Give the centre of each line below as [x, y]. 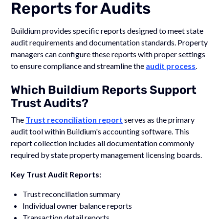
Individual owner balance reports [77, 205]
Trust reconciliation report [74, 119]
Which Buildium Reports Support [104, 90]
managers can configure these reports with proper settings [108, 54]
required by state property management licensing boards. [107, 154]
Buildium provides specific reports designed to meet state [107, 30]
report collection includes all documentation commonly [103, 143]
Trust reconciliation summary [72, 194]
